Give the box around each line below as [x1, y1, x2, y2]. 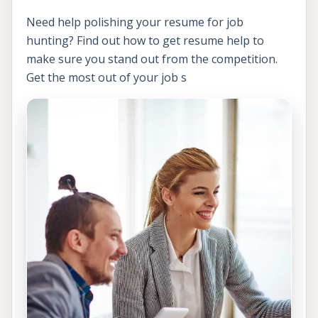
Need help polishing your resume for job [26, 13, 243, 30]
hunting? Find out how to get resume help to [26, 32, 264, 48]
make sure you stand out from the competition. [26, 50, 278, 67]
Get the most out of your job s [26, 69, 187, 85]
